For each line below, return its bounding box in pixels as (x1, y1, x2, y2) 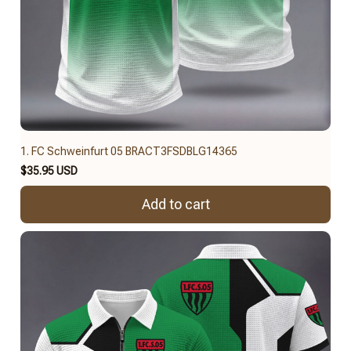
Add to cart (141, 196, 210, 213)
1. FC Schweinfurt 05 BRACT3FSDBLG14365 (20, 144, 237, 157)
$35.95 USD (20, 164, 78, 177)
